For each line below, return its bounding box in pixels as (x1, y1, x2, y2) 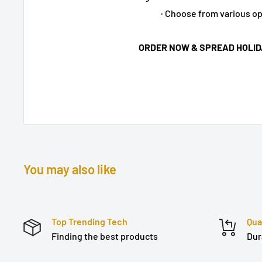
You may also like (23, 161, 116, 177)
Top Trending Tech (51, 215, 127, 227)
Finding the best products (51, 230, 158, 242)
